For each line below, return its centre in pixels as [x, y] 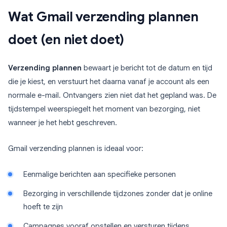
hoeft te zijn [43, 207]
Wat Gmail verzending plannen [103, 17]
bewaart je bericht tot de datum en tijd [147, 68]
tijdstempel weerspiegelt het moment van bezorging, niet [104, 109]
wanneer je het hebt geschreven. [63, 123]
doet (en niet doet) [66, 40]
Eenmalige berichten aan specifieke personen [100, 175]
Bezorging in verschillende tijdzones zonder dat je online [118, 194]
